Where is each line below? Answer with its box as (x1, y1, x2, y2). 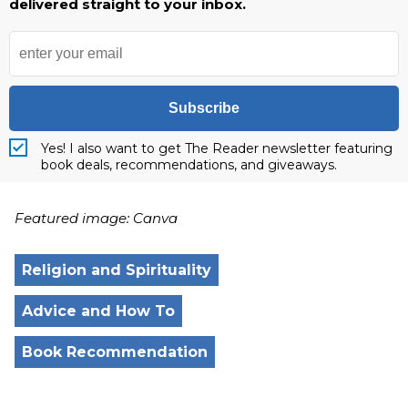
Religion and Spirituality (22, 260, 211, 279)
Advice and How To (22, 301, 175, 320)
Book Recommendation (22, 342, 208, 361)
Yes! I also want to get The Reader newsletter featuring (41, 139, 393, 157)
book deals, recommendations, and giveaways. (41, 156, 337, 173)
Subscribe (168, 99, 240, 116)
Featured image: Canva (15, 209, 178, 227)
